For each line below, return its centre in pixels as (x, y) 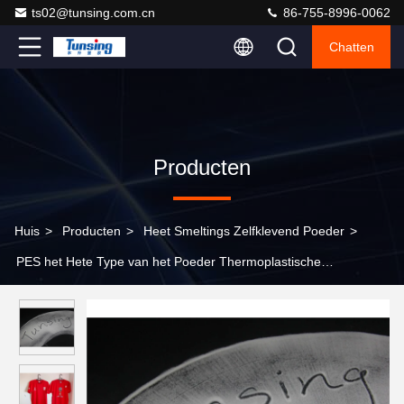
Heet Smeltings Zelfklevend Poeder (244, 231)
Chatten (351, 47)
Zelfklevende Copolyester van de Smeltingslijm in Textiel (174, 292)
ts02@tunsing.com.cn (93, 13)
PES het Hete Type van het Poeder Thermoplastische (169, 262)
